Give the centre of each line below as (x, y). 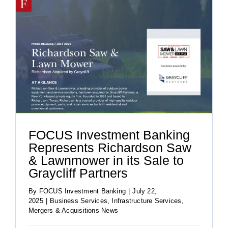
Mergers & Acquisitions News (74, 210)
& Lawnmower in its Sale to (106, 161)
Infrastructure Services (147, 201)
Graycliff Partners (78, 173)
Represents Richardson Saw (110, 148)
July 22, (145, 191)
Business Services (79, 201)
